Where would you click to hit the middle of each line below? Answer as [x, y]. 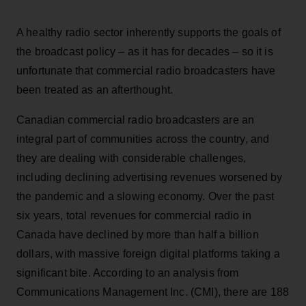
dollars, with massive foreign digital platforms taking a [148, 253]
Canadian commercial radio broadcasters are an [136, 120]
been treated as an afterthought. [95, 89]
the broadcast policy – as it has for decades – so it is [145, 51]
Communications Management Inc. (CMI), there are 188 [153, 292]
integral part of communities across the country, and [143, 139]
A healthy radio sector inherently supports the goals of [149, 32]
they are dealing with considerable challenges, [131, 158]
